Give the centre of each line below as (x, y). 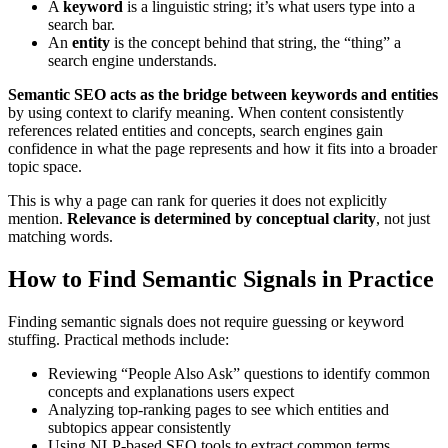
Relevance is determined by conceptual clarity (221, 218)
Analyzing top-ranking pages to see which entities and (218, 409)
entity (91, 42)
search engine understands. (132, 60)
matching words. (60, 236)
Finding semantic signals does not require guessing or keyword (206, 321)
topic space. (45, 166)
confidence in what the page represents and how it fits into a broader (222, 148)
